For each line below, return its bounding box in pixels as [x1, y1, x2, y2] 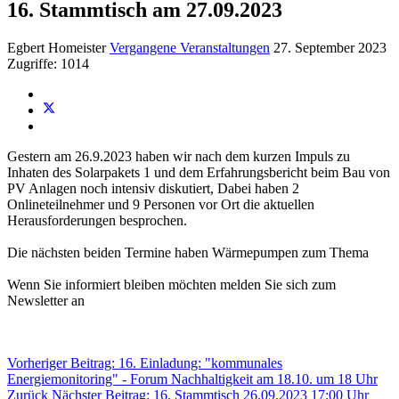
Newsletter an [7, 293, 85, 309]
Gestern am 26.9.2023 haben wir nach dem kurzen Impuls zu [7, 149, 350, 165]
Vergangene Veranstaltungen [110, 40, 270, 56]
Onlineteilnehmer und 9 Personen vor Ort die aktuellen [7, 197, 314, 213]
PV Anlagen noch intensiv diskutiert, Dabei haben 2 [7, 181, 299, 197]
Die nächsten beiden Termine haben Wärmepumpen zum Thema [7, 245, 369, 261]
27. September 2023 [273, 40, 387, 56]
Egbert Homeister [7, 40, 106, 56]
